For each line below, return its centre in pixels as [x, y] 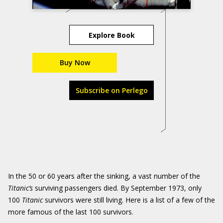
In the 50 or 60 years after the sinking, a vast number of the [104, 176]
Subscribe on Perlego [111, 90]
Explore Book [111, 35]
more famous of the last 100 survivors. [71, 212]
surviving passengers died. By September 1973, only [117, 188]
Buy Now [75, 62]
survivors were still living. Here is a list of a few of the [129, 200]
